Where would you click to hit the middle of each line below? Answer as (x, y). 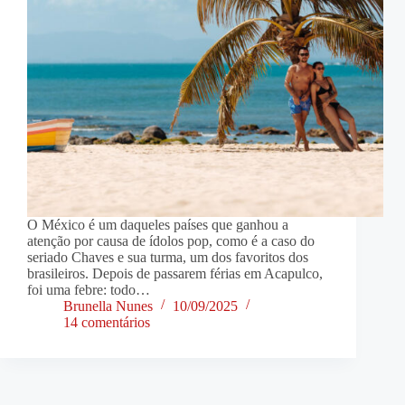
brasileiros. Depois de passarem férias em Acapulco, (175, 274)
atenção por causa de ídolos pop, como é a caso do (171, 241)
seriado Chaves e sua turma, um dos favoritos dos (168, 258)
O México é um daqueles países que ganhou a (158, 225)
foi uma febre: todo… (89, 290)
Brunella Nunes (108, 306)
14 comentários (107, 323)
